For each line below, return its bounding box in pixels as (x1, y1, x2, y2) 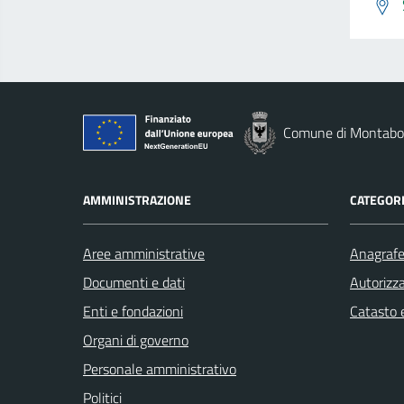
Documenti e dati (83, 271, 185, 293)
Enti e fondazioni (83, 300, 183, 322)
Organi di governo (83, 329, 188, 351)
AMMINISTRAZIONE (83, 190, 191, 209)
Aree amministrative (83, 243, 205, 264)
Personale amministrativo (83, 358, 236, 380)
